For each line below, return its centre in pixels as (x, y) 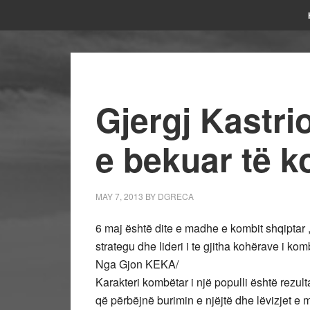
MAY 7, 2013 (119, 196)
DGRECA (176, 196)
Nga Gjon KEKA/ (137, 264)
